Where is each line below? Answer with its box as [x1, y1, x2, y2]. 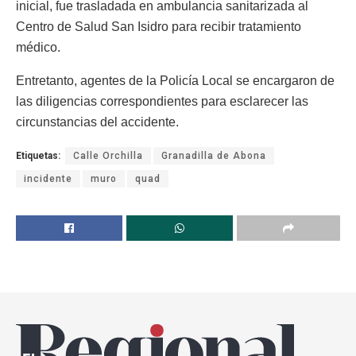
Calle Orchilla [73, 149, 143, 161]
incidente [24, 172, 72, 184]
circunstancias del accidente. [16, 114, 179, 129]
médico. [16, 40, 60, 54]
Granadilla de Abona [161, 149, 266, 161]
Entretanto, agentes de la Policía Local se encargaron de [16, 73, 335, 87]
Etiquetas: [16, 149, 60, 161]
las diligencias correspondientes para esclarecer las [16, 94, 308, 108]
